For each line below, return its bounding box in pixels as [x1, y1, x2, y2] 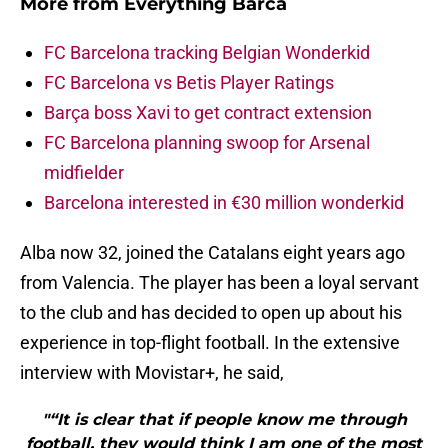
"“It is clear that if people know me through [41, 410, 407, 430]
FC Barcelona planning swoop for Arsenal [44, 132, 370, 154]
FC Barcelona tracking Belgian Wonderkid [44, 42, 370, 64]
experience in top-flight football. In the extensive [20, 332, 400, 354]
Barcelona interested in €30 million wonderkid [44, 192, 404, 214]
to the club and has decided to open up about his [20, 302, 402, 324]
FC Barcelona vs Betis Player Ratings [44, 72, 334, 94]
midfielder [44, 162, 124, 184]
